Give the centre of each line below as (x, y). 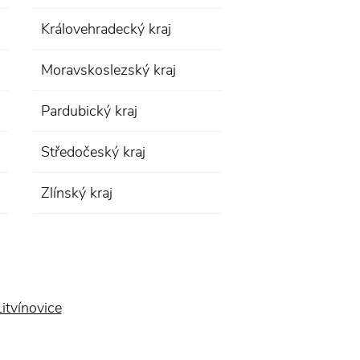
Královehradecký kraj (106, 29)
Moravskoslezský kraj (108, 70)
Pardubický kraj (89, 111)
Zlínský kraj (77, 193)
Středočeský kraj (93, 152)
